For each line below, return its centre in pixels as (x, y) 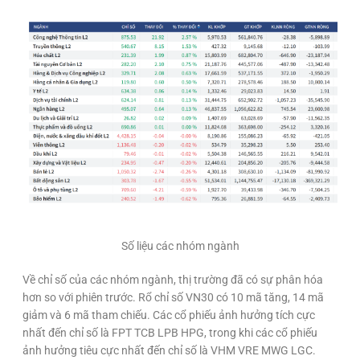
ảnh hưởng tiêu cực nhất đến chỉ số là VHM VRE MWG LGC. (169, 350)
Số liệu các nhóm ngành (180, 245)
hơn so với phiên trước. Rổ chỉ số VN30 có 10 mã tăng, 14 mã (173, 297)
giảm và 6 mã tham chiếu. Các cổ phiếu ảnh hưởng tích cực (169, 315)
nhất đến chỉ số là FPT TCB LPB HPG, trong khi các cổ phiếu (170, 332)
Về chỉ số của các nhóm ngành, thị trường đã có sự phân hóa (173, 279)
